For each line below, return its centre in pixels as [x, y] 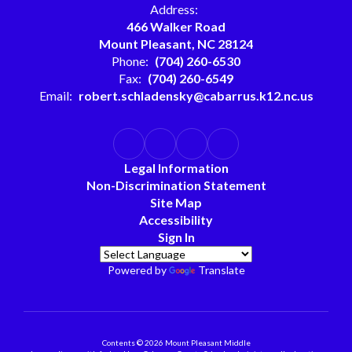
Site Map [176, 203]
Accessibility [176, 220]
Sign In [176, 237]
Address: [174, 9]
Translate [221, 270]
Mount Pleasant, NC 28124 [176, 44]
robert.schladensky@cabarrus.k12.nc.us [196, 96]
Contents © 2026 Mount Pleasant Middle [176, 343]
